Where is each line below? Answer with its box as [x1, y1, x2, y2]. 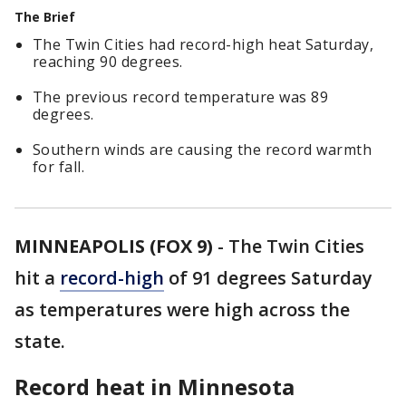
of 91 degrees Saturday [164, 266, 372, 290]
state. [14, 329, 70, 353]
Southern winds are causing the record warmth [33, 140, 372, 159]
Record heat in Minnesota [14, 372, 295, 401]
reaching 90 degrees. [33, 52, 183, 72]
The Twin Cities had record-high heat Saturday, [33, 34, 374, 54]
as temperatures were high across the [14, 297, 350, 322]
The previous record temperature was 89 [33, 87, 329, 107]
